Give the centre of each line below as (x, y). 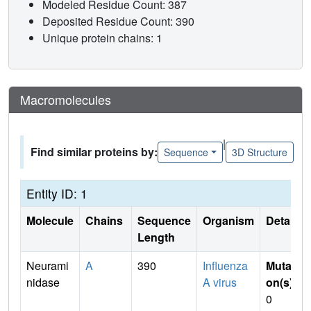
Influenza (225, 266)
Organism (228, 221)
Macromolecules (66, 100)
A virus (220, 283)
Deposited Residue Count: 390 (120, 22)
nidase (43, 283)
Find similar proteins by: (94, 152)
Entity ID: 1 (57, 194)
